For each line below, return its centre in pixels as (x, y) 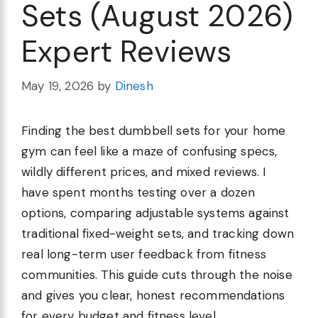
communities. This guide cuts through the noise (157, 275)
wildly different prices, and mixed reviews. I (144, 172)
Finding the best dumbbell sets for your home (154, 131)
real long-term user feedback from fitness (144, 254)
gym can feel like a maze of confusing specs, (149, 152)
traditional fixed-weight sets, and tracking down (158, 234)
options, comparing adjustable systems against (155, 213)
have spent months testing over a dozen (138, 193)
